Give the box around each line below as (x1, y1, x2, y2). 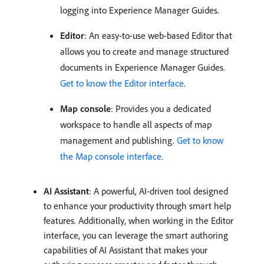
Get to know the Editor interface (60, 77, 184, 89)
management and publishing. (60, 134, 177, 146)
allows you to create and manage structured (60, 45, 229, 57)
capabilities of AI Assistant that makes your (44, 243, 207, 256)
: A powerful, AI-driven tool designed (89, 184, 228, 197)
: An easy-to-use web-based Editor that (84, 29, 232, 41)
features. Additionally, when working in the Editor (44, 214, 233, 226)
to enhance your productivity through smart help (44, 199, 231, 212)
